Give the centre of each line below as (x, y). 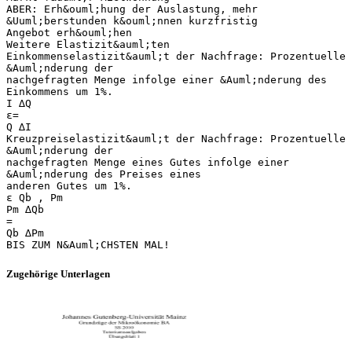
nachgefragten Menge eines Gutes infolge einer (148, 162)
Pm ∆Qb (25, 209)
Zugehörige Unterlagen (58, 273)
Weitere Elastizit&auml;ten (88, 44)
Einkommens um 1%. (60, 91)
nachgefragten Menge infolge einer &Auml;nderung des (167, 79)
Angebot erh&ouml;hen (69, 32)
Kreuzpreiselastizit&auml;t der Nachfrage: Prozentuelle (176, 138)
